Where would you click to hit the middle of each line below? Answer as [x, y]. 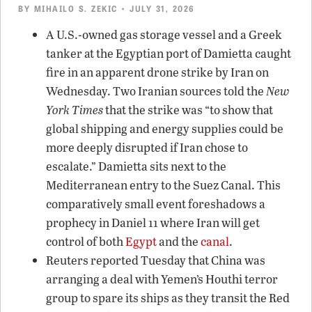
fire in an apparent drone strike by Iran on [157, 72]
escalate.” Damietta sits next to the [136, 166]
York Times [75, 109]
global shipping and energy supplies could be [165, 128]
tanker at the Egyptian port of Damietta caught [169, 53]
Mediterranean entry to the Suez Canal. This [163, 185]
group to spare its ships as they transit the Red [168, 297]
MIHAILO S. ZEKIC [76, 8]
